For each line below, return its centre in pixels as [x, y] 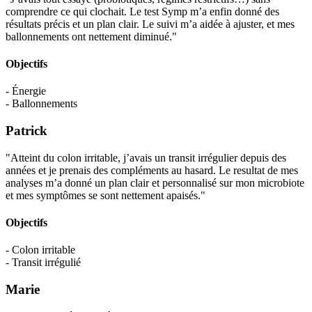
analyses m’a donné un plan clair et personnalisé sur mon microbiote [155, 182]
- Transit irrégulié [43, 263]
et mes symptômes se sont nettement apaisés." [106, 195]
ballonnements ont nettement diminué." [91, 36]
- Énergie [26, 91]
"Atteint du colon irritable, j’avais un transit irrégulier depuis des [146, 157]
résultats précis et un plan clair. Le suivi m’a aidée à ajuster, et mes [150, 24]
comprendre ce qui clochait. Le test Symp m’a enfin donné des [142, 11]
